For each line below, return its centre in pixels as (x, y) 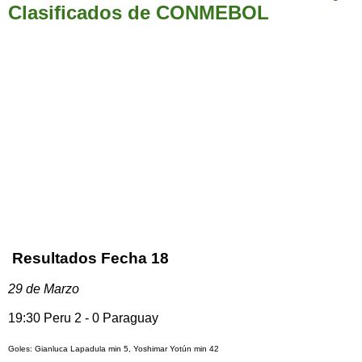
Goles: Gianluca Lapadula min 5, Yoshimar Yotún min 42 (114, 348)
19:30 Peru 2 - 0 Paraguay (83, 318)
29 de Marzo (44, 289)
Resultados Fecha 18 (88, 259)
